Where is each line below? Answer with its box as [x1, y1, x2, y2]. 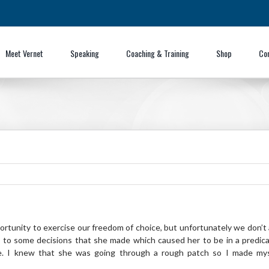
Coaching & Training [126, 46, 189, 59]
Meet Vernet [5, 46, 43, 59]
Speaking [70, 46, 99, 59]
